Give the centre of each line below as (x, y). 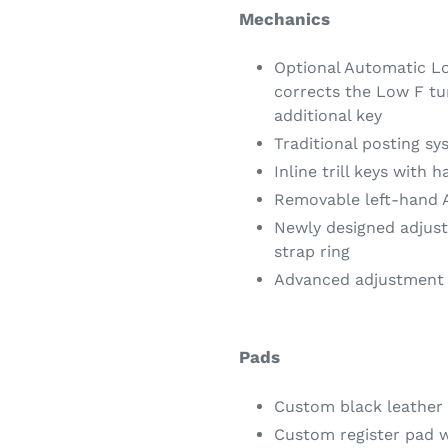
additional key (328, 116)
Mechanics (284, 18)
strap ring (312, 252)
